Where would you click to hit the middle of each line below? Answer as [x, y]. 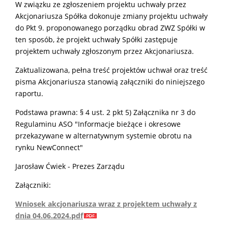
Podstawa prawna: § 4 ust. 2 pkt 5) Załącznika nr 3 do [105, 112]
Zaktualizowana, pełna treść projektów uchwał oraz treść [111, 70]
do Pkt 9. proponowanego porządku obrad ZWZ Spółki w [110, 27]
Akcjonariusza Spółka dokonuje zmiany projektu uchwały [111, 16]
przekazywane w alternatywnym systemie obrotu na [104, 135]
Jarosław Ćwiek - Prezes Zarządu [70, 166]
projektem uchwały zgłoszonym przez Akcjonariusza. [105, 51]
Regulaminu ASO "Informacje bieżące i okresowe [98, 124]
